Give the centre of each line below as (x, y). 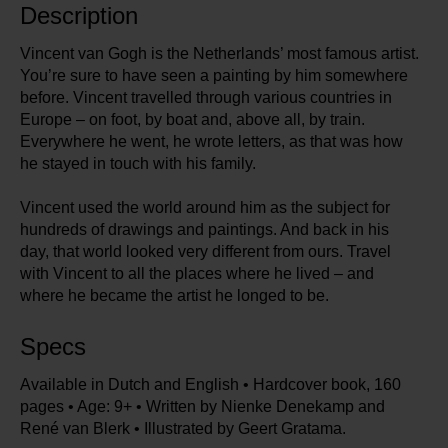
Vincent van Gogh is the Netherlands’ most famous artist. (219, 54)
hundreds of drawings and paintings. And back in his (204, 230)
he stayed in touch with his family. (138, 164)
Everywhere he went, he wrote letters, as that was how (211, 142)
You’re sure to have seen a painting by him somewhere (214, 76)
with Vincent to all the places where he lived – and (197, 274)
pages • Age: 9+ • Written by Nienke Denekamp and (202, 407)
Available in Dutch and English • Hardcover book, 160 (210, 385)
